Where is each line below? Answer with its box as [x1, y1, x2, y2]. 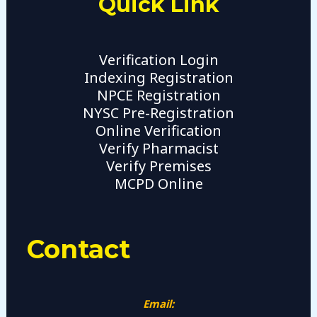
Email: [143, 296, 174, 311]
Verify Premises [105, 156, 212, 176]
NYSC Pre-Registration [83, 103, 234, 123]
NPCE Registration [96, 86, 221, 105]
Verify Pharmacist [98, 139, 219, 158]
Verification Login [98, 50, 219, 70]
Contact [27, 234, 130, 265]
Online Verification [96, 121, 221, 141]
